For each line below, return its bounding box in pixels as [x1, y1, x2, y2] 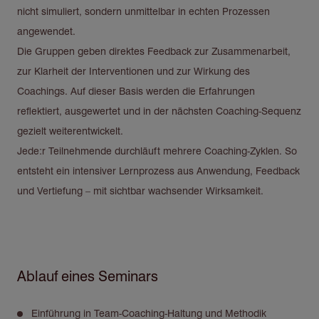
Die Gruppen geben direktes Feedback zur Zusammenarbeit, [17, 44, 291, 58]
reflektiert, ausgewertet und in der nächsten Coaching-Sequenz [17, 104, 301, 117]
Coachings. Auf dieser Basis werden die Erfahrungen [17, 84, 255, 98]
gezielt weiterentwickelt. [17, 124, 123, 137]
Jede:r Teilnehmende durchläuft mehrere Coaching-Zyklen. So [17, 144, 297, 157]
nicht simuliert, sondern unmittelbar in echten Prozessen [17, 4, 270, 18]
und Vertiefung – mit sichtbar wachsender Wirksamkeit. [17, 184, 263, 197]
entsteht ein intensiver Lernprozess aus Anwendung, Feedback [17, 164, 300, 177]
